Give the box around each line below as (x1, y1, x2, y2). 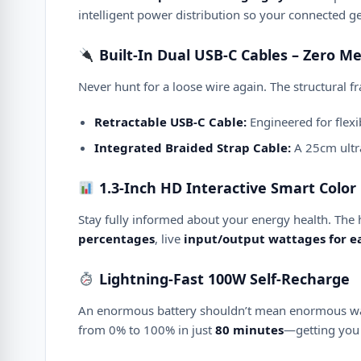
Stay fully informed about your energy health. (78, 211, 331, 227)
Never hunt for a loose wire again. (78, 78, 267, 94)
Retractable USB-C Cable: (94, 114, 247, 130)
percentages (78, 230, 155, 247)
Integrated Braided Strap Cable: (94, 139, 291, 156)
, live (155, 230, 184, 247)
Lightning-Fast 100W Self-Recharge (94, 269, 350, 288)
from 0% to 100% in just (78, 322, 215, 338)
